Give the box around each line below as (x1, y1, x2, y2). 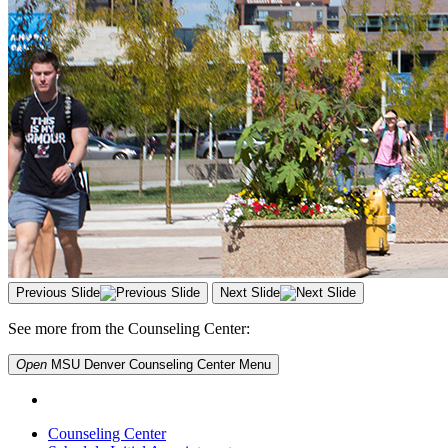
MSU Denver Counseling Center (47, 356, 239, 372)
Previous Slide (16, 284, 100, 300)
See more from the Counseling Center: (8, 319, 250, 337)
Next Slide (220, 284, 280, 300)
